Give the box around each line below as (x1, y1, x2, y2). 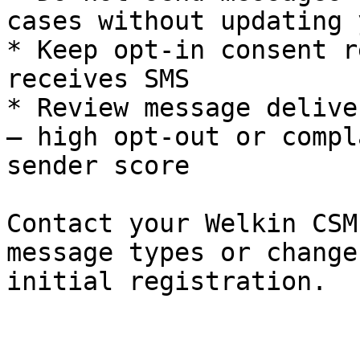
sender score (6, 151, 190, 180)
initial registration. (6, 267, 327, 296)
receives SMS (6, 64, 190, 93)
